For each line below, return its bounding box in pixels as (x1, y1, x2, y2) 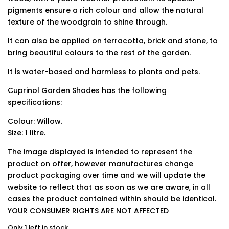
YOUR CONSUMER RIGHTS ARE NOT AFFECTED (8, 205, 169, 216)
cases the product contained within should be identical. (8, 194, 216, 204)
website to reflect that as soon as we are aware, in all (8, 182, 210, 192)
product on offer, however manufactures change (8, 158, 193, 169)
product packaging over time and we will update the (8, 170, 205, 180)
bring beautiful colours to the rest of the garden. (8, 48, 191, 58)
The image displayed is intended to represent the (8, 147, 192, 157)
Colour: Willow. (8, 116, 62, 126)
